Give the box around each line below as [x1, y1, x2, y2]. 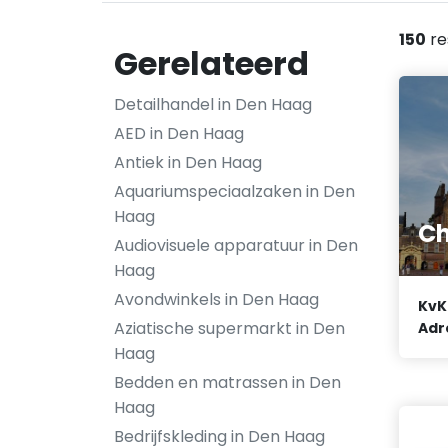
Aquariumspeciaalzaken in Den [114, 180, 355, 203]
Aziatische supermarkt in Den [114, 317, 345, 340]
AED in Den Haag [114, 122, 244, 145]
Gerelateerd [114, 41, 309, 86]
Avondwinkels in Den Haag [114, 288, 319, 311]
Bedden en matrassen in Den [114, 371, 341, 394]
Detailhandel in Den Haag [114, 93, 312, 116]
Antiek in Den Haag [114, 151, 262, 174]
